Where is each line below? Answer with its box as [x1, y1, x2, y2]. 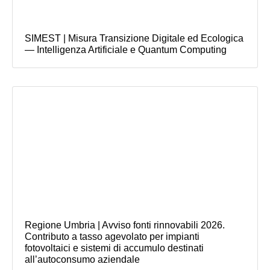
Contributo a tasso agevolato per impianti [25, 231, 199, 242]
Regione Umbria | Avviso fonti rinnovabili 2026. [25, 220, 225, 231]
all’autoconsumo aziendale [25, 254, 140, 265]
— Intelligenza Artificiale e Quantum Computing [25, 45, 227, 55]
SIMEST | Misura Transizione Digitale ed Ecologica [25, 33, 243, 44]
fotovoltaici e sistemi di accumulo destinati [25, 243, 204, 254]
